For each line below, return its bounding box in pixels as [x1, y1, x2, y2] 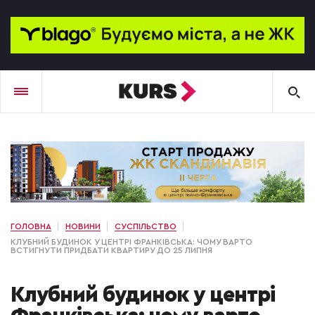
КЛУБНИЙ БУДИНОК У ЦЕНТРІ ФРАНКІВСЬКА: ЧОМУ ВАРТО [11, 238, 252, 247]
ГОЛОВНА [11, 222, 51, 231]
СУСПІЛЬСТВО [115, 222, 176, 231]
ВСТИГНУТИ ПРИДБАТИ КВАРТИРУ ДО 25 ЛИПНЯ [11, 246, 214, 255]
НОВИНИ [65, 222, 101, 231]
